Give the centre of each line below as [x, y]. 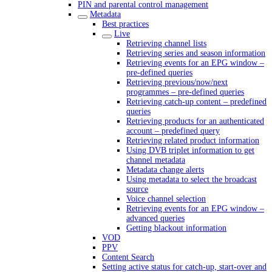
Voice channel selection [166, 199]
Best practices [125, 24]
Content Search [128, 257]
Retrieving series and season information [196, 53]
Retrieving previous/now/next [177, 82]
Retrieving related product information [193, 141]
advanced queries [155, 218]
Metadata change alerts [165, 170]
